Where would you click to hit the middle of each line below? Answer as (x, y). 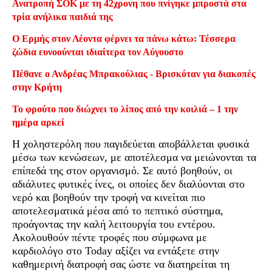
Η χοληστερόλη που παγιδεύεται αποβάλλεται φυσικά (131, 144)
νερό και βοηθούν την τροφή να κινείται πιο (109, 198)
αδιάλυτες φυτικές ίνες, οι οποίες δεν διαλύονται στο (128, 184)
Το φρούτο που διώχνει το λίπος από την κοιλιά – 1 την (125, 109)
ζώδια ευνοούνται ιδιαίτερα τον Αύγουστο (98, 52)
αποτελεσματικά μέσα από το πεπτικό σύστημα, (118, 211)
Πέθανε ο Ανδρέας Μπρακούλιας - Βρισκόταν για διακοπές (134, 74)
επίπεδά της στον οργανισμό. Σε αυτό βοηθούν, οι (122, 171)
